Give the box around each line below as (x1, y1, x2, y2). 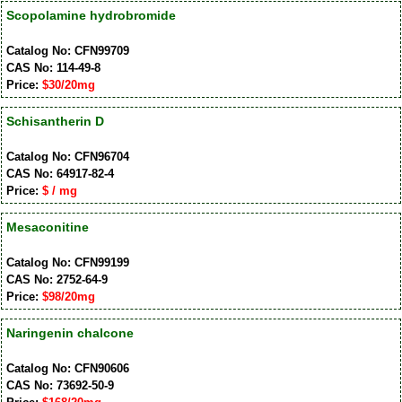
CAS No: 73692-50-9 (5, 378, 114, 392)
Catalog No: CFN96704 (5, 149, 129, 163)
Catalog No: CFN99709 (5, 43, 129, 57)
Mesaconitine (5, 219, 89, 234)
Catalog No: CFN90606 (5, 361, 129, 375)
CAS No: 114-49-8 (5, 60, 100, 74)
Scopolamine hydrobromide (5, 7, 176, 22)
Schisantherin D (5, 113, 104, 128)
